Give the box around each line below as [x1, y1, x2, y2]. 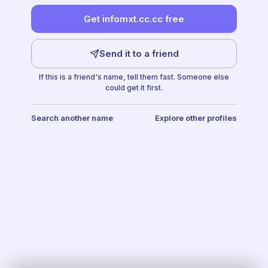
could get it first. [105, 83, 163, 92]
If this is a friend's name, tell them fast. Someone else [39, 72, 229, 81]
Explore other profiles [155, 113, 237, 123]
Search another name [31, 113, 113, 123]
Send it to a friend [99, 48, 179, 59]
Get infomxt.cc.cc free [84, 13, 184, 25]
